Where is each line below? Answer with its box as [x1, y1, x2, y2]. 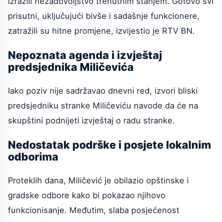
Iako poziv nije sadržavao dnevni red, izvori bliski [8, 86, 198, 96]
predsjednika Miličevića [8, 60, 134, 73]
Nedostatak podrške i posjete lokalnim [8, 138, 211, 151]
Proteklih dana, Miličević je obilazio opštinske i [8, 175, 189, 186]
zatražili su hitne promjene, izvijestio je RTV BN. [8, 26, 195, 36]
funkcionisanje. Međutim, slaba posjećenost [8, 205, 179, 216]
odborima [8, 150, 58, 163]
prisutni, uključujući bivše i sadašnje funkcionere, [8, 11, 200, 21]
